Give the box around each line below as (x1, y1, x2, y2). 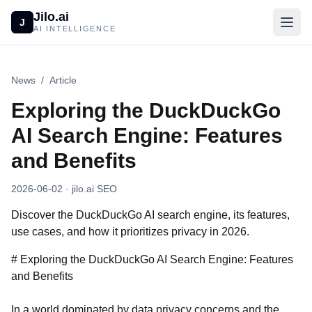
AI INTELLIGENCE (33, 24, 116, 33)
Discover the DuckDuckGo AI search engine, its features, (11, 209, 290, 221)
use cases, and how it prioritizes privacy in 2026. (11, 226, 249, 237)
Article (49, 75, 77, 86)
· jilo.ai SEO (63, 183, 117, 194)
